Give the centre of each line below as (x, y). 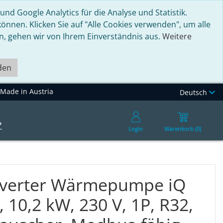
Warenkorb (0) (182, 128)
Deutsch (194, 93)
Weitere (177, 36)
